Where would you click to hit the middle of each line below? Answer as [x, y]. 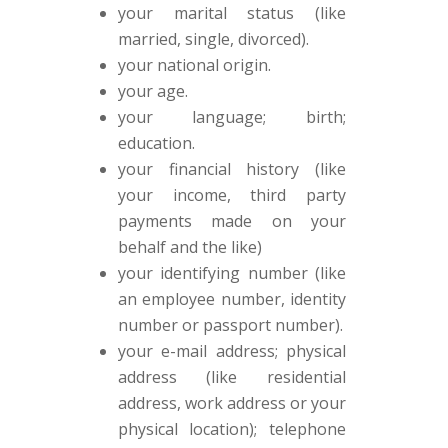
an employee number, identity [232, 299]
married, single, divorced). [213, 39]
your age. [152, 91]
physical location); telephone [232, 429]
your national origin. [194, 65]
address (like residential [232, 377]
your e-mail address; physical [232, 351]
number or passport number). [230, 325]
